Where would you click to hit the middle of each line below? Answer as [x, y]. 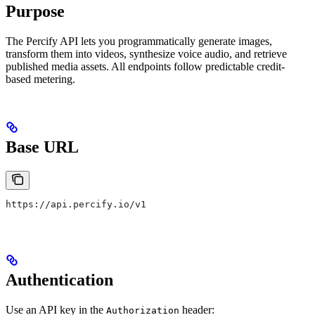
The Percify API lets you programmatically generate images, [139, 41]
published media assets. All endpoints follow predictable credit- [145, 67]
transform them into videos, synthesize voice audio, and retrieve [146, 54]
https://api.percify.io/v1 [76, 204]
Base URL [42, 147]
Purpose [35, 12]
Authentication [59, 279]
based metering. [40, 79]
